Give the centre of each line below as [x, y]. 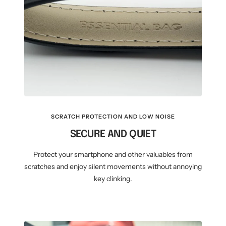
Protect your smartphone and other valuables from [113, 155]
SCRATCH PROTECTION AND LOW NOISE [113, 117]
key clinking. [113, 179]
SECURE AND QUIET [113, 135]
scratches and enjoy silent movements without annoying [113, 167]
